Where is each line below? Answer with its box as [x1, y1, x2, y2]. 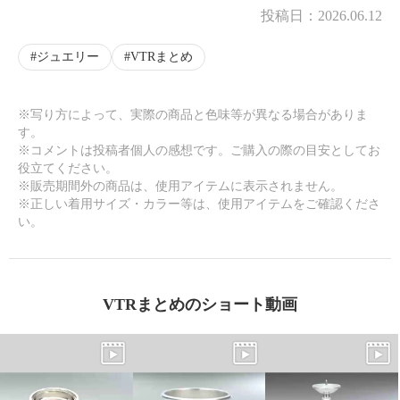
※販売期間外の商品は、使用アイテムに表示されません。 [18, 179, 343, 194]
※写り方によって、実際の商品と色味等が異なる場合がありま [18, 108, 368, 122]
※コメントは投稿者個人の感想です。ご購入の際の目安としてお [18, 144, 380, 158]
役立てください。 [18, 162, 118, 176]
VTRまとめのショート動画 [103, 296, 297, 314]
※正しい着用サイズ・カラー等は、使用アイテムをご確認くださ [18, 197, 380, 212]
